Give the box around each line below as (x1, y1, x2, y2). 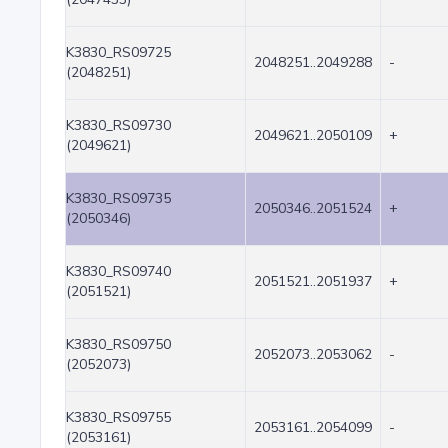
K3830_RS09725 (66, 43, 171, 62)
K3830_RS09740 (66, 262, 171, 281)
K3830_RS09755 (66, 408, 171, 427)
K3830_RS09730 (66, 116, 171, 135)
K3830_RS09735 (66, 189, 171, 208)
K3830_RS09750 (66, 335, 171, 354)
